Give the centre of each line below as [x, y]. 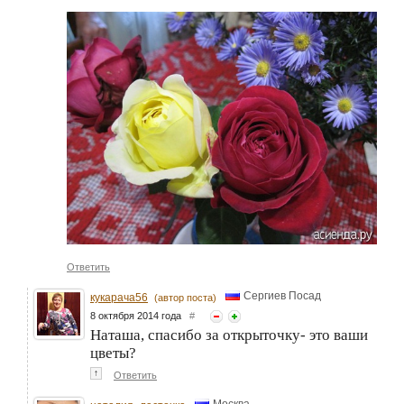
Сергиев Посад [282, 296]
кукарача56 [119, 297]
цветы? [113, 353]
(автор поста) [185, 297]
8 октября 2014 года [140, 315]
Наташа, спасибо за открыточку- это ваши [229, 335]
